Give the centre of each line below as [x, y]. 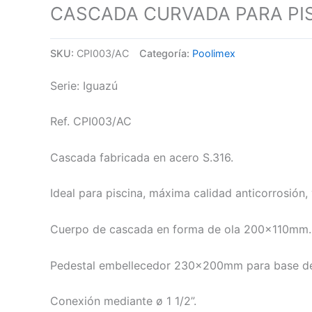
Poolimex [214, 53]
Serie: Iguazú [84, 85]
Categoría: [166, 53]
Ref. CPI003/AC [91, 122]
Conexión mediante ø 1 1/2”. [123, 301]
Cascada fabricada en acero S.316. [142, 157]
